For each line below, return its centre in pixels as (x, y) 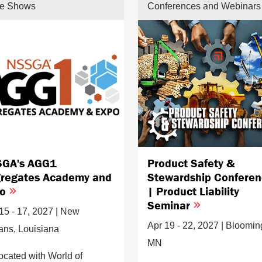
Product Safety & (191, 163)
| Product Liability (193, 191)
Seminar (170, 205)
